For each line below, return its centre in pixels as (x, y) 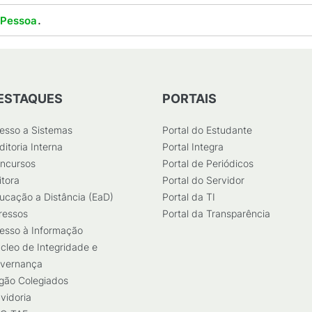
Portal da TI (189, 197)
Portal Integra (193, 147)
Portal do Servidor (203, 180)
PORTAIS (189, 99)
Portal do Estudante (207, 130)
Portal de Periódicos (208, 163)
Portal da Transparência (216, 213)
